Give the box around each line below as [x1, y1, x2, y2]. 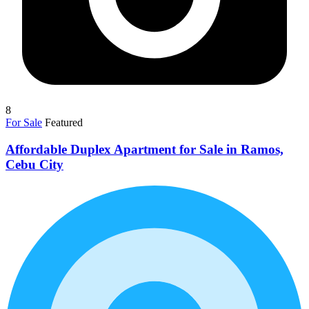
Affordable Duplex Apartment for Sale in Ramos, [6, 141, 283, 157]
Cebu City [6, 157, 63, 172]
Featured [45, 117, 83, 129]
